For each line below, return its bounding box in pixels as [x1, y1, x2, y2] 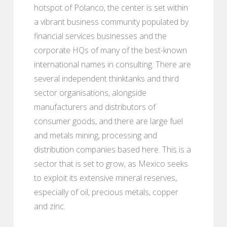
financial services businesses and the [34, 30, 167, 42]
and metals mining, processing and [34, 129, 157, 141]
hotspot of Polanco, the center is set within [34, 2, 188, 13]
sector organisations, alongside [34, 87, 146, 98]
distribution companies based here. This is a [34, 143, 191, 155]
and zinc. [34, 200, 65, 212]
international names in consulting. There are [34, 58, 191, 70]
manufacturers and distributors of [34, 101, 156, 112]
